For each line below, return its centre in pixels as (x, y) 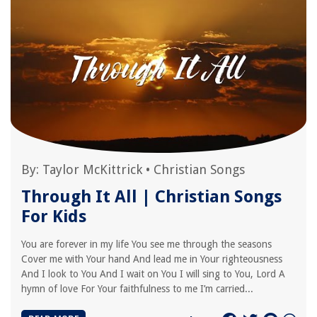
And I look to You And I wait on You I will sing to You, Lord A (153, 274)
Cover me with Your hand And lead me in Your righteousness (152, 259)
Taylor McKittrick (92, 169)
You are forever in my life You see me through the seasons (146, 244)
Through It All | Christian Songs (151, 197)
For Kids (54, 217)
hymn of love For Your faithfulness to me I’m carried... (137, 289)
